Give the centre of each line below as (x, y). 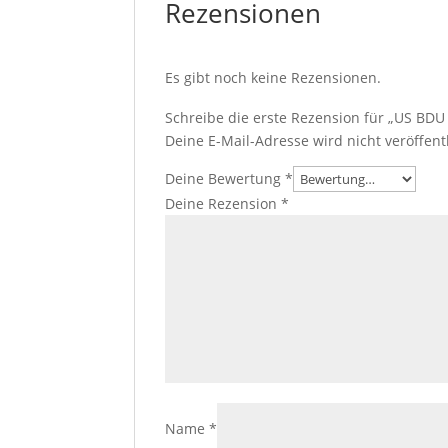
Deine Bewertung (225, 178)
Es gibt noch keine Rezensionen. (273, 77)
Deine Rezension (223, 203)
